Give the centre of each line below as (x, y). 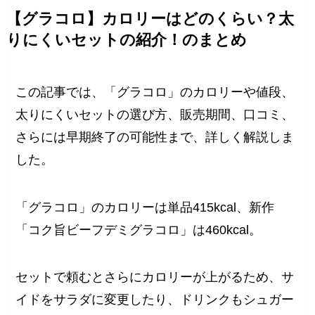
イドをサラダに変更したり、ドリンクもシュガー (155, 300)
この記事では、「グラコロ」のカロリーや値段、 (155, 92)
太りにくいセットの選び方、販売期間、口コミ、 (155, 114)
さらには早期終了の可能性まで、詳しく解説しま (155, 137)
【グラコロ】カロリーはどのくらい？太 (150, 19)
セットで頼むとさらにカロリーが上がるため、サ (155, 277)
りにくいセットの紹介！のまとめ (126, 40)
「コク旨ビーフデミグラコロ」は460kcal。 (139, 230)
